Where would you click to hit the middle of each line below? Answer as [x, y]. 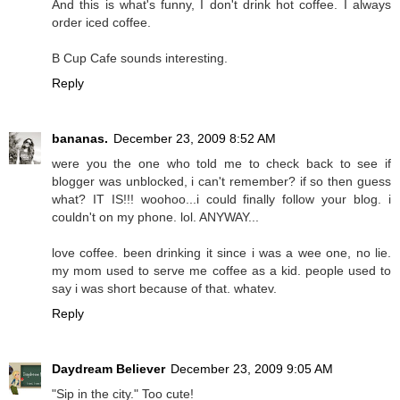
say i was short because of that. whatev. [164, 289]
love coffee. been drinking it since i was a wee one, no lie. [221, 253]
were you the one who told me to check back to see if [221, 164]
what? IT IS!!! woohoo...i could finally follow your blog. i [221, 200]
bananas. [80, 139]
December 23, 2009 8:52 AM [195, 139]
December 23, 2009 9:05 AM [252, 369]
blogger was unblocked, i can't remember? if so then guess [221, 182]
